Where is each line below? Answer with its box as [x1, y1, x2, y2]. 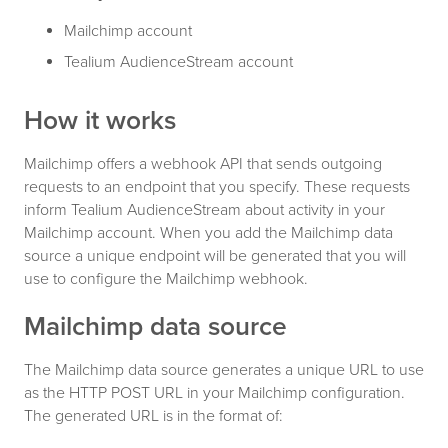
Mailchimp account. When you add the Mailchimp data [24, 222, 393, 243]
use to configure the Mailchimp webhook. [24, 268, 308, 289]
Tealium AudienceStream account [64, 51, 293, 72]
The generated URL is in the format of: [24, 405, 283, 426]
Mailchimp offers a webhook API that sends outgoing [24, 153, 382, 174]
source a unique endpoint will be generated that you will [24, 245, 406, 266]
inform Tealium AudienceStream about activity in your [24, 199, 385, 220]
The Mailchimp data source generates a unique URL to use [24, 359, 424, 380]
